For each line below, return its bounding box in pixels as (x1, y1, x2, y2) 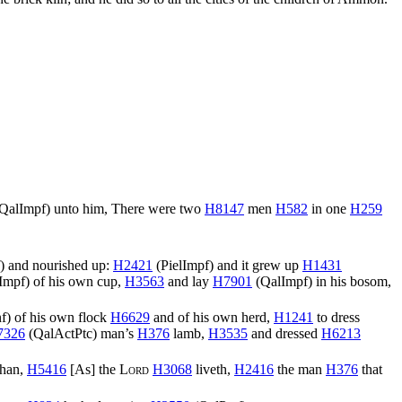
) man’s (92, 326, 137, 342)
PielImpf (161, 258, 209, 274)
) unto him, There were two (46, 201, 205, 217)
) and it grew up (209, 258, 302, 274)
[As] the (66, 362, 119, 378)
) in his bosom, (308, 274, 391, 290)
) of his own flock (6, 310, 110, 326)
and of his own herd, (150, 310, 274, 326)
